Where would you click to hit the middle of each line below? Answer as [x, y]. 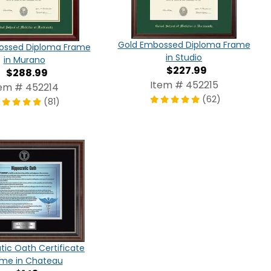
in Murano [24, 60]
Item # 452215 [184, 85]
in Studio [184, 58]
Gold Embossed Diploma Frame [184, 45]
